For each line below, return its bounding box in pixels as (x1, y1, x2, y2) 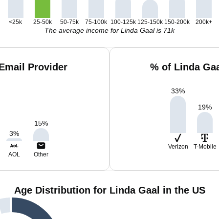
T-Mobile (193, 143, 217, 150)
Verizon (168, 143, 188, 150)
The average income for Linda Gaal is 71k (44, 26, 175, 34)
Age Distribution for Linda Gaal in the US (14, 185, 205, 196)
